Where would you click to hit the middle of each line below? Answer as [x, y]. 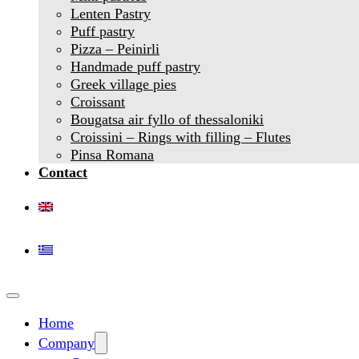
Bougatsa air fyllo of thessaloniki [167, 119]
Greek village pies [123, 84]
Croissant [98, 101]
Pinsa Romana [112, 154]
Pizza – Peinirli [115, 48]
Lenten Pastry [111, 13]
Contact [63, 172]
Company [67, 343]
